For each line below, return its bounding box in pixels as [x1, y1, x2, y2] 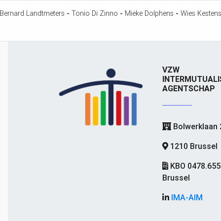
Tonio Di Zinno [72, 9, 118, 18]
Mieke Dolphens [125, 9, 174, 18]
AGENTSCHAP [162, 83, 216, 94]
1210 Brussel [170, 141, 218, 151]
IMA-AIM [171, 192, 203, 203]
